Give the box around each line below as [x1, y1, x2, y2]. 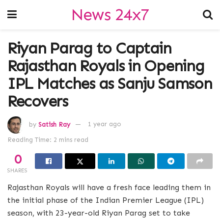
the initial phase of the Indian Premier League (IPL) [7, 195, 204, 205]
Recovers [7, 92, 68, 110]
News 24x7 [70, 4, 149, 25]
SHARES [7, 167, 27, 174]
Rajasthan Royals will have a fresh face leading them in [7, 182, 211, 192]
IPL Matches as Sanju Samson [7, 74, 212, 93]
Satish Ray [38, 120, 70, 128]
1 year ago [88, 120, 121, 128]
